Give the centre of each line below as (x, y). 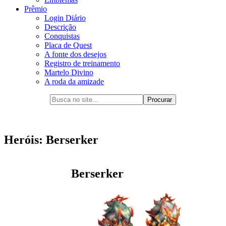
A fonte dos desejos (75, 54)
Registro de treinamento (82, 64)
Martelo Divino (69, 73)
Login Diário (65, 18)
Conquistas (62, 36)
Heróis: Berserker (51, 140)
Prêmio (36, 9)
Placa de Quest (68, 45)
